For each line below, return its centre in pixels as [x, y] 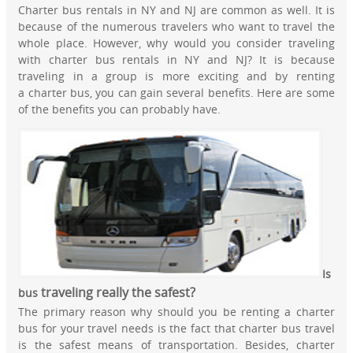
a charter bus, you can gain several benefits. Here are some [176, 93]
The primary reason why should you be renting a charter [176, 312]
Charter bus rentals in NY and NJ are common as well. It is [176, 10]
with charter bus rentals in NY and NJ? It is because [176, 60]
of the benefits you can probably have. [120, 110]
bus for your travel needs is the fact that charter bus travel [176, 329]
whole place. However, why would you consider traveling [176, 43]
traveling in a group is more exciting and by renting [176, 76]
